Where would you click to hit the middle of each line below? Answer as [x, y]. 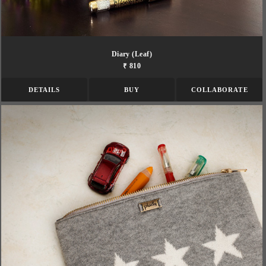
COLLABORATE [219, 89]
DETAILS [44, 89]
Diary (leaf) [132, 54]
